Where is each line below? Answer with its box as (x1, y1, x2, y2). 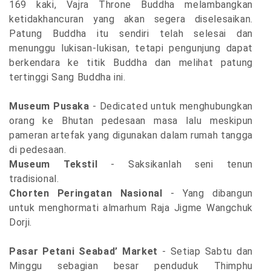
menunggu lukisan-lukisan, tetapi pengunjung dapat (9, 42, 253, 54)
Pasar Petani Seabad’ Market (9, 246, 158, 258)
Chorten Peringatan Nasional (9, 188, 171, 200)
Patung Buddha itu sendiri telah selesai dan (9, 28, 253, 40)
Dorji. (9, 217, 32, 229)
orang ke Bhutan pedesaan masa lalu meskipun (9, 115, 253, 127)
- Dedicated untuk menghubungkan (89, 100, 253, 113)
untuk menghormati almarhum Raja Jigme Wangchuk (9, 202, 253, 214)
